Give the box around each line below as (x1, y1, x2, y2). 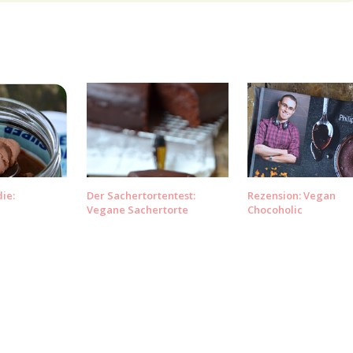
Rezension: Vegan (247, 188, 336, 203)
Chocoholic (247, 203, 303, 217)
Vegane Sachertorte (87, 203, 189, 217)
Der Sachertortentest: (87, 188, 196, 203)
